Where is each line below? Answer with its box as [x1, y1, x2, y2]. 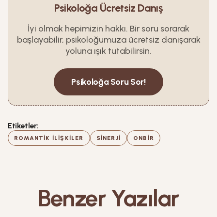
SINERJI [96, 135, 121, 141]
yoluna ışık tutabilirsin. [65, 46, 152, 56]
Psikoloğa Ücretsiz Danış [54, 1, 163, 15]
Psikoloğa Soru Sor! [71, 77, 146, 87]
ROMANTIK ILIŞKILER [14, 135, 84, 141]
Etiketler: [8, 121, 39, 130]
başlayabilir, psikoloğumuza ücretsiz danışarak [16, 34, 201, 45]
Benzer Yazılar [38, 184, 179, 212]
